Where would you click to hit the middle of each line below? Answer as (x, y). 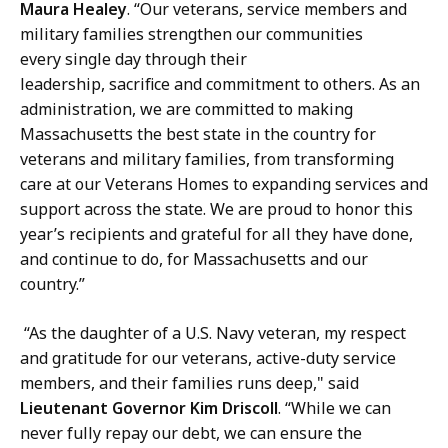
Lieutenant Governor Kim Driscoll (149, 407)
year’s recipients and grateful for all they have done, (216, 233)
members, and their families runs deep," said (189, 382)
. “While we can (334, 407)
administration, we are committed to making (186, 108)
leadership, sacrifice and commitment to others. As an (220, 83)
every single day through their (133, 58)
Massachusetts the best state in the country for (198, 133)
